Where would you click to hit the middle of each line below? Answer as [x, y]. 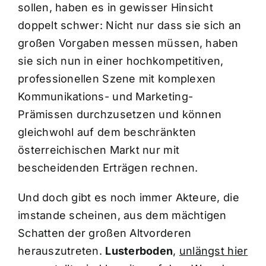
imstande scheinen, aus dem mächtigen [122, 216]
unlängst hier [213, 251]
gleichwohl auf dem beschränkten [107, 132]
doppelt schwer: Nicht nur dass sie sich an [129, 26]
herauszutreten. [61, 251]
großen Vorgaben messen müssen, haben [128, 43]
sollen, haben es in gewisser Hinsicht [115, 8]
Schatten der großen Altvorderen [104, 233]
